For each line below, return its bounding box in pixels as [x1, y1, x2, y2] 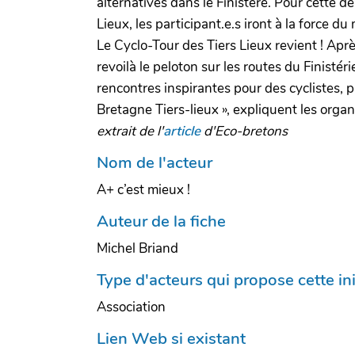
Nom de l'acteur [97, 151, 212, 174]
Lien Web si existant [97, 326, 246, 349]
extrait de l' [97, 121, 163, 140]
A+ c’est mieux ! [97, 180, 190, 199]
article [163, 121, 200, 140]
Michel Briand [97, 239, 178, 258]
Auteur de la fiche [97, 209, 226, 232]
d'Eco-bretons [200, 121, 288, 140]
